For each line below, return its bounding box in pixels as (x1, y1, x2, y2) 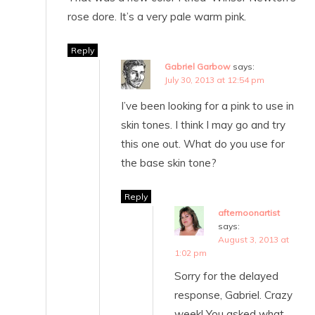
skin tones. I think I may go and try (121, 117, 285, 131)
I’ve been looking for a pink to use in (121, 98, 294, 112)
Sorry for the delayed (174, 269, 278, 283)
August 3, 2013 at (218, 233, 289, 245)
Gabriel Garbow (165, 60, 231, 72)
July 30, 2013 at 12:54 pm (165, 74, 264, 85)
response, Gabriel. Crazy (174, 288, 292, 302)
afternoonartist (218, 207, 280, 218)
